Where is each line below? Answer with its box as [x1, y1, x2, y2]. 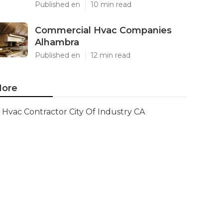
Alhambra [35, 37, 79, 48]
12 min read [91, 51, 130, 60]
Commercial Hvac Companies [35, 25, 172, 36]
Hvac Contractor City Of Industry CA [2, 107, 145, 116]
